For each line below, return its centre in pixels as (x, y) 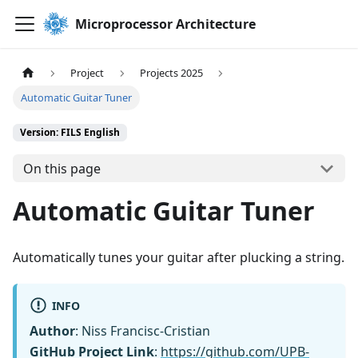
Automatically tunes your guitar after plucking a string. (179, 258)
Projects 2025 (171, 73)
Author (52, 331)
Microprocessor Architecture (165, 24)
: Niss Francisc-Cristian (143, 331)
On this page (62, 168)
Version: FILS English (70, 133)
